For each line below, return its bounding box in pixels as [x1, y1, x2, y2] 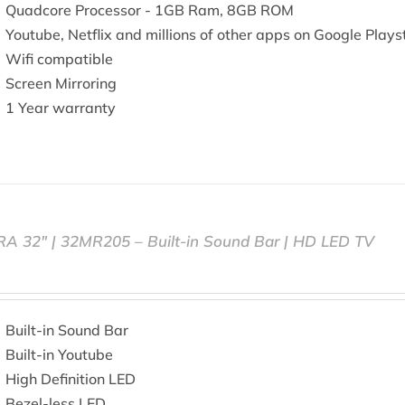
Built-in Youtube [5, 345, 114, 363]
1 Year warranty [5, 99, 117, 117]
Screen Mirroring [5, 74, 118, 92]
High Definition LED [5, 370, 137, 388]
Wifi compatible [5, 50, 114, 68]
